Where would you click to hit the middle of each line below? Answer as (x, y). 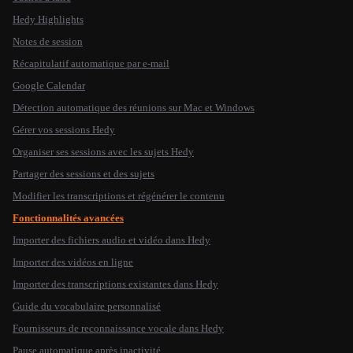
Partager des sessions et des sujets (84, 174)
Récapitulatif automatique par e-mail (91, 63)
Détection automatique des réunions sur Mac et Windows (134, 108)
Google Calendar (49, 85)
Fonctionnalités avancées (68, 218)
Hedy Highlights (48, 19)
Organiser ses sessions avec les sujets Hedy (103, 152)
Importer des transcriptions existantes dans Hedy (115, 284)
